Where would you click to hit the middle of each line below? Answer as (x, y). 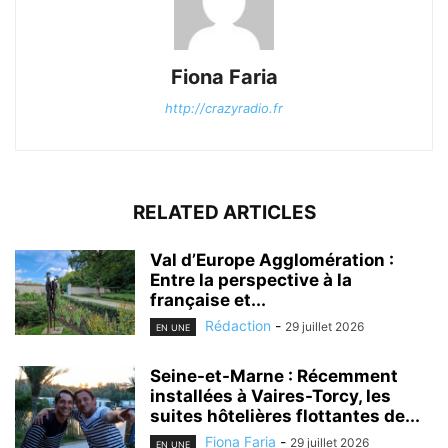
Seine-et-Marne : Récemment (274, 376)
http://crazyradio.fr (224, 108)
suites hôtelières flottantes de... (285, 416)
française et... (208, 300)
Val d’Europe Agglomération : (272, 260)
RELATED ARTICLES (224, 213)
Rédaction (238, 326)
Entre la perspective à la (251, 280)
